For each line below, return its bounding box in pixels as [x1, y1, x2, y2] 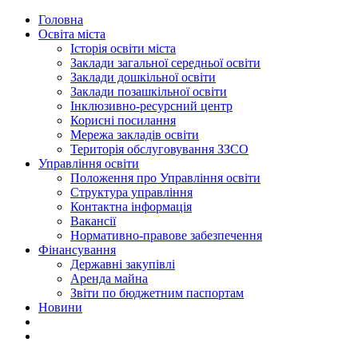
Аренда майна [70, 272, 148, 285]
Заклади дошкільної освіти [70, 70, 216, 84]
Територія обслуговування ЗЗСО [70, 142, 249, 156]
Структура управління [70, 185, 193, 199]
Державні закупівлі [70, 257, 175, 271]
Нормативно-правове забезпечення [70, 229, 262, 242]
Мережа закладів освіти [70, 128, 199, 141]
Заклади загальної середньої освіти [70, 56, 261, 70]
